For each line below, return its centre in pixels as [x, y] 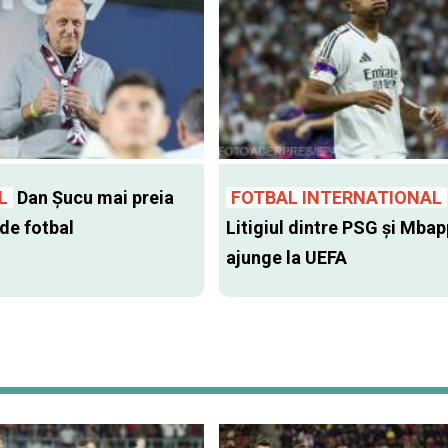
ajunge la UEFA [286, 258]
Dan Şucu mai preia [93, 198]
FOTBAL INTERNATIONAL [336, 198]
